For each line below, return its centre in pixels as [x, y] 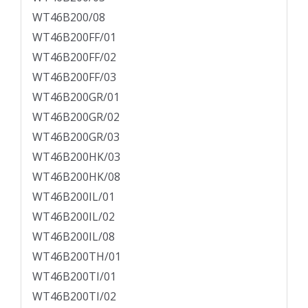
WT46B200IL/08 [74, 237]
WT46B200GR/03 [76, 137]
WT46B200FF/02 [74, 57]
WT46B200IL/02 [74, 217]
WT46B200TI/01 [74, 277]
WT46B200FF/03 [74, 77]
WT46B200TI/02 [74, 297]
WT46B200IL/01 [74, 197]
